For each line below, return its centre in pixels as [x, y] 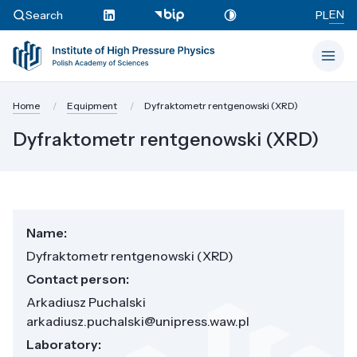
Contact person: [78, 279]
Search [44, 15]
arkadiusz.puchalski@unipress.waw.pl [138, 321]
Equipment [92, 106]
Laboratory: [64, 344]
